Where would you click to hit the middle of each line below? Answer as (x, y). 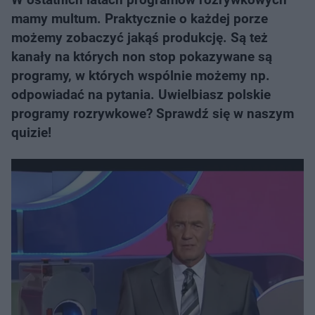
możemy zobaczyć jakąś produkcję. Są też (140, 38)
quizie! (31, 133)
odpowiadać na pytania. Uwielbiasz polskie (141, 95)
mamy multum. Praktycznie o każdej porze (140, 19)
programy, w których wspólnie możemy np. (141, 76)
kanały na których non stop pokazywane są (142, 57)
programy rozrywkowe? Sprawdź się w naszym (153, 114)
